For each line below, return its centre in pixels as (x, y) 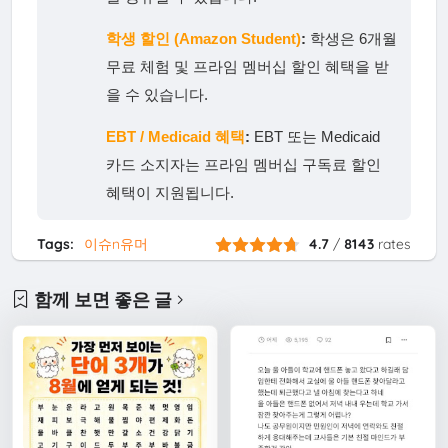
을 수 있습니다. (157, 95)
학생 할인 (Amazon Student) (204, 39)
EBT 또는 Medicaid (315, 137)
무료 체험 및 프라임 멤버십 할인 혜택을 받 (248, 67)
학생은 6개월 (352, 39)
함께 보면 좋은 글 (103, 299)
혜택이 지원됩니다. (170, 193)
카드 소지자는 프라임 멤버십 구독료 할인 (244, 165)
